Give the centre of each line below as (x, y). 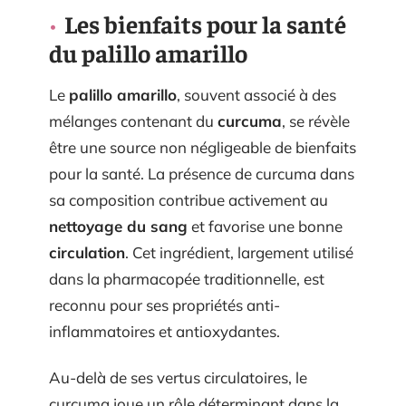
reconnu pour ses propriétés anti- (164, 304)
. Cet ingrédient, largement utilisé (239, 252)
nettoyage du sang (118, 226)
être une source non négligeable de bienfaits (203, 147)
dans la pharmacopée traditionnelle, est (187, 278)
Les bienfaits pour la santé (205, 23)
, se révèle (316, 121)
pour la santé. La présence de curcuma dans (202, 173)
